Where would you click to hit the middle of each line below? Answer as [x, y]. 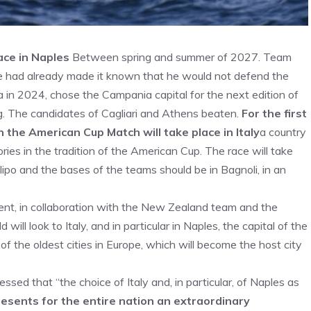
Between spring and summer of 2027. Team [180, 57]
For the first [274, 113]
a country [283, 132]
